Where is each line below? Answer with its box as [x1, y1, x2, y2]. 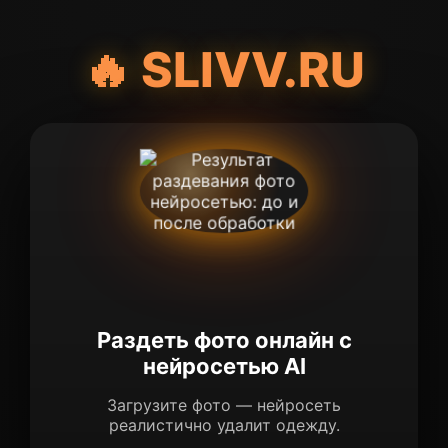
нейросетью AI [142, 353, 306, 379]
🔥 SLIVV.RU [83, 40, 365, 99]
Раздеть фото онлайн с [96, 327, 352, 353]
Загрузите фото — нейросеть [107, 395, 341, 415]
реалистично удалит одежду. [108, 415, 340, 435]
